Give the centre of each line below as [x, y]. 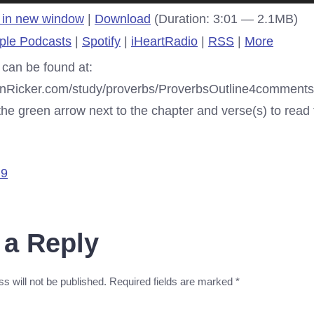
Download [123, 19]
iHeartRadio [164, 41]
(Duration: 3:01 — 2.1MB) [224, 19]
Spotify [101, 41]
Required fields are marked [172, 281]
